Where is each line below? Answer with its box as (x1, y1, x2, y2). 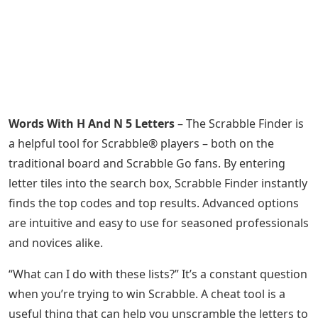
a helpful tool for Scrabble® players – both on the (9, 136, 274, 151)
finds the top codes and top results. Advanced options (9, 195, 299, 211)
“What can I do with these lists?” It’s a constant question (9, 266, 307, 282)
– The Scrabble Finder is (175, 116, 304, 131)
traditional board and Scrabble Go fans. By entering (9, 155, 285, 171)
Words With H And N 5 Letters (9, 116, 175, 131)
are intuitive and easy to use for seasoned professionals (9, 215, 309, 231)
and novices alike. (9, 235, 103, 251)
